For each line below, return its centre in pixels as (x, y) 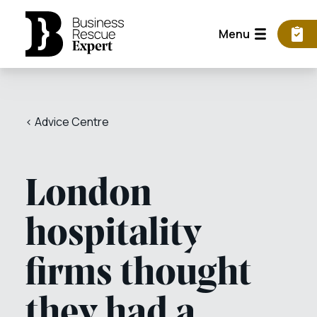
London (88, 195)
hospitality (114, 235)
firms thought (139, 275)
